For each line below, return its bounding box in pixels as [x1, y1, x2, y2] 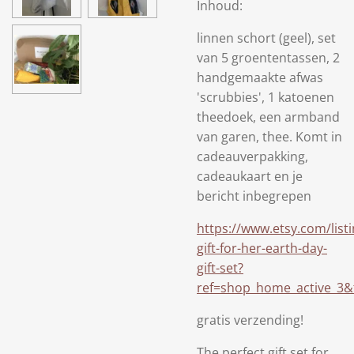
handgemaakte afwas [197, 69, 323, 86]
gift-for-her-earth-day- [197, 239, 327, 257]
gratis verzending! [197, 311, 303, 329]
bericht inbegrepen [197, 187, 311, 205]
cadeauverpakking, [197, 148, 308, 165]
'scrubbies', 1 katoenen [197, 88, 334, 106]
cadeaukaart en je [197, 168, 303, 185]
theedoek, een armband [197, 108, 340, 126]
